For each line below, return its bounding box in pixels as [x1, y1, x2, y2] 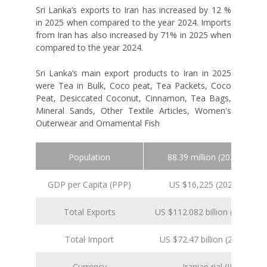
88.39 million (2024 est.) [167, 151, 259, 163]
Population [69, 151, 110, 163]
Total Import [65, 234, 114, 246]
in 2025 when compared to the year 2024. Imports [36, 17, 231, 29]
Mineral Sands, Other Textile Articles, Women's [36, 105, 231, 117]
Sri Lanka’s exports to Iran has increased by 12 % [36, 4, 231, 16]
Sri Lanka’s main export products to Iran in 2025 [36, 67, 231, 79]
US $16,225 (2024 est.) [169, 179, 256, 191]
